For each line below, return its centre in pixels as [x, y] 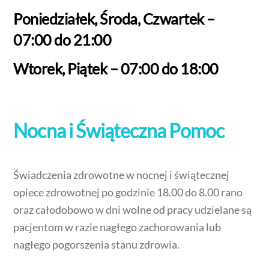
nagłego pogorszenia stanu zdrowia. [97, 245]
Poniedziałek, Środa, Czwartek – [114, 19]
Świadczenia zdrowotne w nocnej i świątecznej [122, 175]
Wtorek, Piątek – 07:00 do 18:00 [116, 68]
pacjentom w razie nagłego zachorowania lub [117, 227]
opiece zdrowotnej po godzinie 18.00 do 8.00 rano [128, 192]
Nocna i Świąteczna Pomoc [119, 130]
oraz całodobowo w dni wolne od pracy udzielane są [133, 210]
